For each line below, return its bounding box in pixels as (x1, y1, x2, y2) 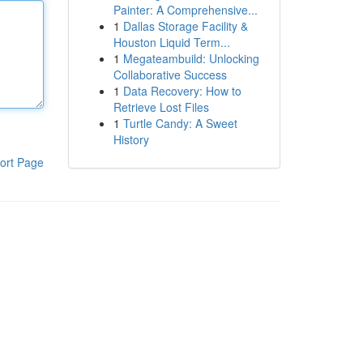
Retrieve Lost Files (113, 99, 209, 115)
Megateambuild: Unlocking (122, 50, 259, 66)
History (113, 131, 149, 147)
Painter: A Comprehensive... (113, 2, 258, 18)
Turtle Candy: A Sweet (122, 115, 237, 131)
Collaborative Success (113, 66, 227, 83)
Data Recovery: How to (122, 83, 241, 99)
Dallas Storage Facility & (122, 18, 248, 34)
